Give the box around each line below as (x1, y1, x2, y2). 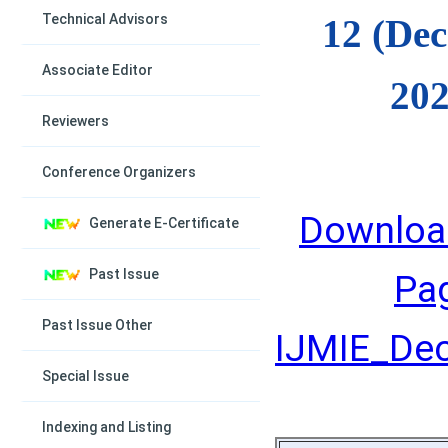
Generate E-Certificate (88, 215, 239, 231)
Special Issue (42, 368, 129, 384)
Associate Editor (42, 62, 153, 78)
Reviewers (42, 113, 109, 129)
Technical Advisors (42, 11, 168, 27)
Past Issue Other (42, 317, 153, 333)
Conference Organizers (42, 164, 196, 180)
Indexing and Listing (42, 419, 171, 435)
